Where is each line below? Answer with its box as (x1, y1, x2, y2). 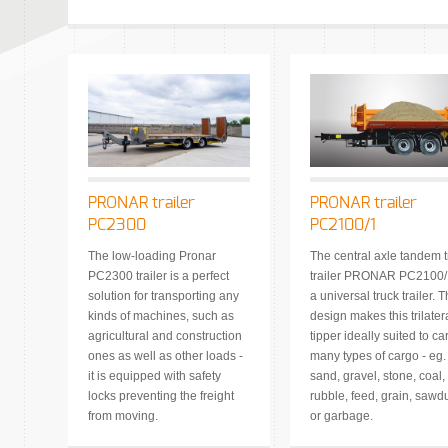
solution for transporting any (88, 288, 239, 303)
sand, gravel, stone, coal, (310, 368, 445, 383)
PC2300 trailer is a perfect (88, 268, 229, 283)
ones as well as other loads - (88, 348, 243, 363)
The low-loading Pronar (88, 248, 216, 263)
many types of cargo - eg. (310, 348, 446, 363)
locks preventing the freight (88, 388, 234, 403)
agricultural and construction (88, 328, 242, 343)
